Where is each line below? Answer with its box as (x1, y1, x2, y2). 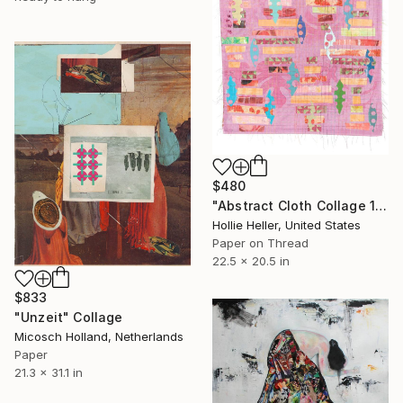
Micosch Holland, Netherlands (14, 329, 184, 345)
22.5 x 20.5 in (212, 254, 290, 268)
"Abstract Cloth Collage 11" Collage (375, 198, 388, 213)
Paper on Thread (212, 236, 309, 250)
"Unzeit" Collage (14, 309, 123, 326)
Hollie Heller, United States (212, 218, 361, 232)
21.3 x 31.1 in (14, 365, 83, 381)
